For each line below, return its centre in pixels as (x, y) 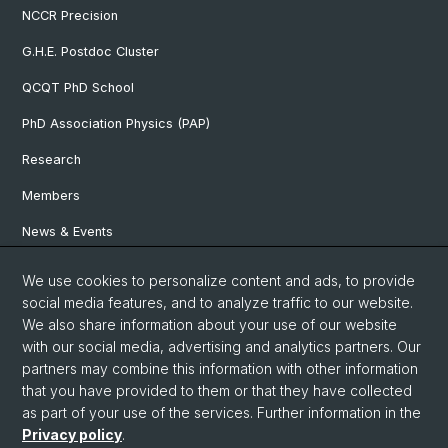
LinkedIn (120, 334)
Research (51, 160)
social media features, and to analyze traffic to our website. (217, 302)
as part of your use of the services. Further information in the (221, 412)
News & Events (67, 232)
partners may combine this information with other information (220, 368)
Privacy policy (72, 434)
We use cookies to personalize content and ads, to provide (218, 280)
